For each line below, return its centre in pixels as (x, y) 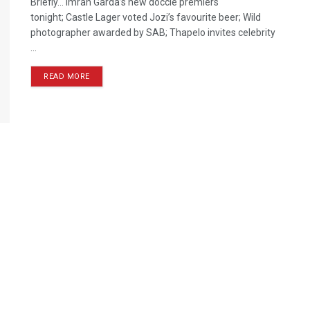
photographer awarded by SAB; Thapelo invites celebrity (153, 33)
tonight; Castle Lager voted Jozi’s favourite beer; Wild (146, 17)
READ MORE (67, 76)
